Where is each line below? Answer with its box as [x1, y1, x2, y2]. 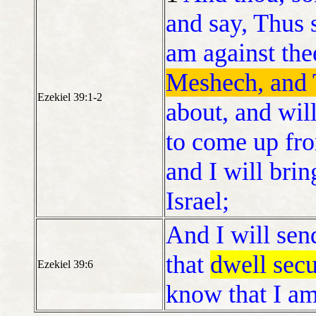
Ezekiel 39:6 [37, 258, 93, 271]
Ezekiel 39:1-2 [37, 91, 102, 104]
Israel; [166, 187, 229, 216]
